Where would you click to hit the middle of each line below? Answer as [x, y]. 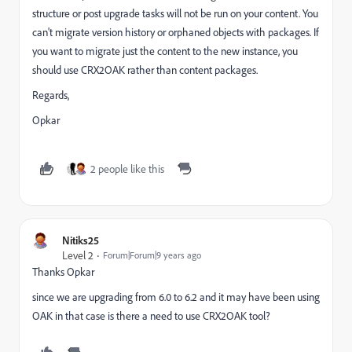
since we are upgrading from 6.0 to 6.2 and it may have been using [176, 297]
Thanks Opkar [63, 271]
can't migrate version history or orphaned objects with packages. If [176, 32]
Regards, [51, 95]
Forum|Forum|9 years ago [152, 255]
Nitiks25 [81, 240]
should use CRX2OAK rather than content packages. [145, 70]
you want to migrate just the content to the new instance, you [165, 51]
